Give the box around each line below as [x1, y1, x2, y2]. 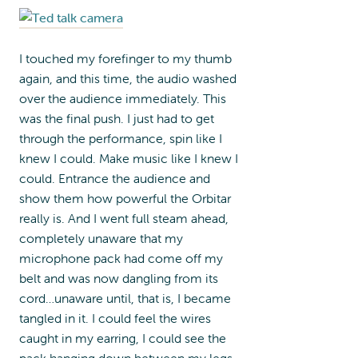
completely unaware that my [19, 229, 183, 246]
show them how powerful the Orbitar [19, 189, 231, 206]
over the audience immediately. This [19, 89, 226, 106]
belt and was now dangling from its [19, 269, 218, 286]
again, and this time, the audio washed [19, 70, 237, 86]
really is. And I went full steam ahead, [19, 209, 229, 226]
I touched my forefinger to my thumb [19, 50, 232, 66]
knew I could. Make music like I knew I [19, 149, 238, 166]
